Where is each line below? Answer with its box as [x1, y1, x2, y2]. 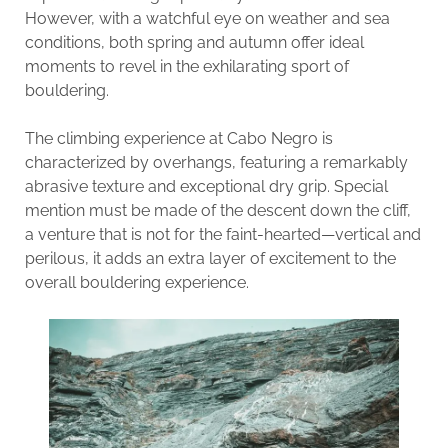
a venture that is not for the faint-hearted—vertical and [24, 225, 421, 245]
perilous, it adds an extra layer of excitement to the [24, 249, 396, 269]
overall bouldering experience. [24, 273, 249, 293]
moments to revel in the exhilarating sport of [24, 57, 349, 77]
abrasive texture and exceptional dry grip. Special [24, 177, 388, 197]
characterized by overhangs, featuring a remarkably [24, 153, 408, 173]
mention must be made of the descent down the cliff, [24, 201, 411, 221]
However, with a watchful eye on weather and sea [24, 9, 390, 29]
